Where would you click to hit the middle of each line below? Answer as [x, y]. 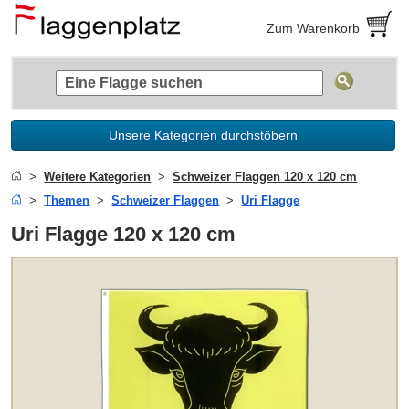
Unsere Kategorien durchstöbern [204, 135]
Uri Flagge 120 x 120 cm [124, 234]
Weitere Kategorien [98, 176]
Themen [67, 200]
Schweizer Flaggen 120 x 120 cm [265, 176]
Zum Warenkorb [314, 28]
